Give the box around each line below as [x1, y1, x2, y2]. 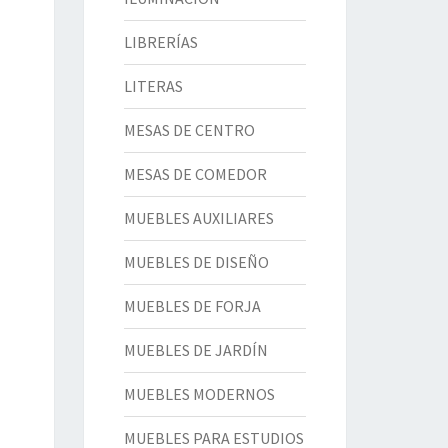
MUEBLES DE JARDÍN [123, 340, 268, 360]
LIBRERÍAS [123, 32, 198, 52]
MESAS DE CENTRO [123, 120, 255, 140]
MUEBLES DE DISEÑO [123, 252, 269, 272]
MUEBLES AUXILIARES [123, 208, 274, 228]
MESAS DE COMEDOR [123, 164, 267, 184]
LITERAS [123, 76, 183, 96]
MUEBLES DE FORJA [123, 296, 261, 316]
